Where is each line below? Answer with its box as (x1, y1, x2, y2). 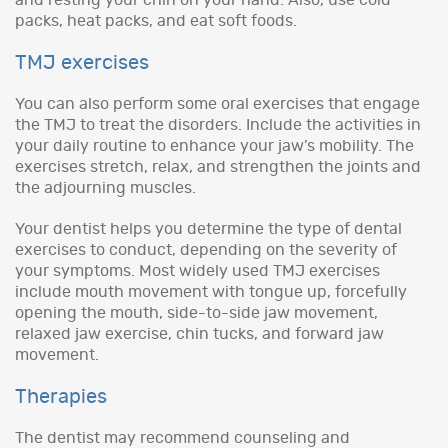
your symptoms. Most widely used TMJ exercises (15, 262, 380, 279)
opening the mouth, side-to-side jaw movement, (15, 304, 378, 321)
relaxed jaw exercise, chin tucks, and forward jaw (15, 325, 384, 342)
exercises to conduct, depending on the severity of (15, 241, 397, 258)
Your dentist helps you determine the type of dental (15, 220, 402, 237)
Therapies (15, 386, 107, 407)
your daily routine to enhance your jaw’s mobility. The (15, 137, 414, 154)
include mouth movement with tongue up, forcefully (15, 283, 407, 300)
